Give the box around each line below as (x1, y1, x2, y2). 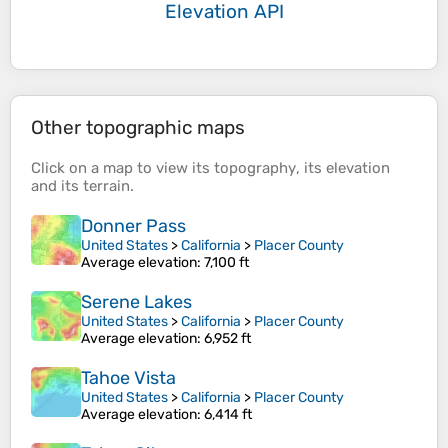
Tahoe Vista (81, 367, 176, 390)
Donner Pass (81, 215, 186, 238)
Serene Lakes (81, 291, 192, 314)
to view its (133, 159, 214, 178)
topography (214, 159, 296, 178)
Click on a (31, 159, 103, 178)
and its (31, 177, 83, 196)
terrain (83, 177, 130, 196)
